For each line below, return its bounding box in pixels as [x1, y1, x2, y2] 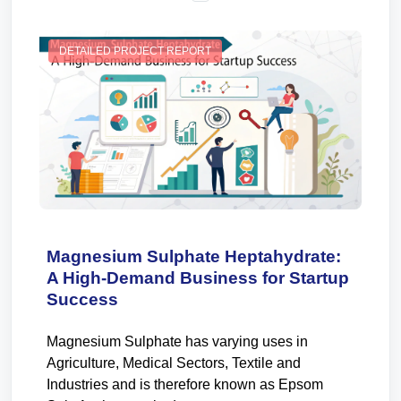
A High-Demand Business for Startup [47, 269, 349, 287]
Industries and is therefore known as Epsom [47, 377, 323, 392]
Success [47, 290, 118, 309]
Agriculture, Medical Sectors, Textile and [47, 355, 301, 371]
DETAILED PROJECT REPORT [59, 45, 211, 57]
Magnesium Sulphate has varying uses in [47, 334, 308, 349]
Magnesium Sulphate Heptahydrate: [47, 247, 341, 266]
